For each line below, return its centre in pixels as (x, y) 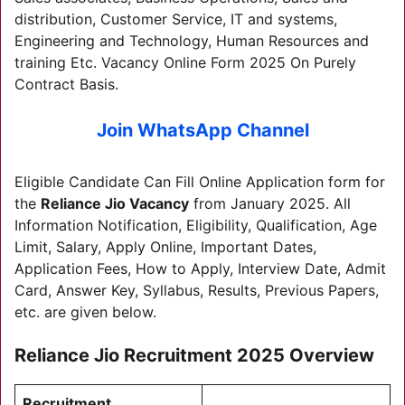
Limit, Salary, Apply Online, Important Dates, (165, 247)
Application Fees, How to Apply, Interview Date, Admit (200, 268)
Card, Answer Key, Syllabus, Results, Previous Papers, (197, 290)
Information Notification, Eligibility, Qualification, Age (196, 225)
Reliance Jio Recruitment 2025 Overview (194, 355)
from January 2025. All (270, 203)
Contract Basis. (66, 84)
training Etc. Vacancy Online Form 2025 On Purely (185, 62)
